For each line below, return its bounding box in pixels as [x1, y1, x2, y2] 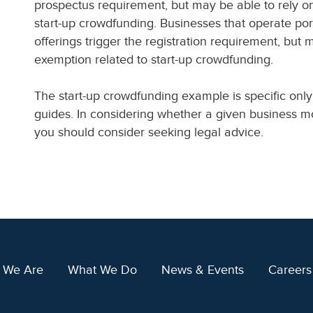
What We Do [67, 263, 137, 277]
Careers [268, 263, 312, 277]
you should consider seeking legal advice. [34, 125, 263, 139]
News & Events [161, 263, 244, 277]
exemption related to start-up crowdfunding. [34, 52, 273, 66]
